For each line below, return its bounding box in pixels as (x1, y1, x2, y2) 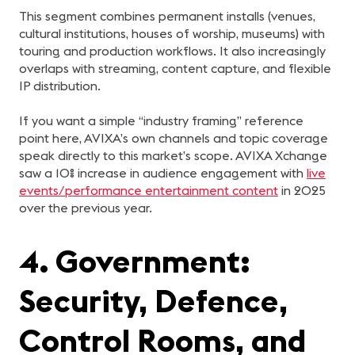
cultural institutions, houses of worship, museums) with (19, 25, 325, 41)
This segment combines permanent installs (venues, (19, 8, 315, 24)
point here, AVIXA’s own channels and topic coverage (19, 130, 328, 146)
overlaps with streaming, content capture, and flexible (19, 60, 331, 76)
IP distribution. (19, 78, 101, 94)
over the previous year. (19, 200, 155, 216)
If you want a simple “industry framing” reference (19, 113, 303, 128)
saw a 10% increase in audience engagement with (19, 165, 307, 181)
